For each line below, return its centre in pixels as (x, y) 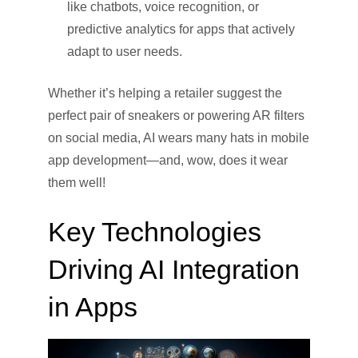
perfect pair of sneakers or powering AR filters (176, 115)
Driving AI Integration (174, 269)
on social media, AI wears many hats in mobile (179, 137)
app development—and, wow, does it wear (168, 160)
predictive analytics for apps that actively (181, 29)
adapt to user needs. (125, 51)
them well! (77, 182)
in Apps (93, 306)
